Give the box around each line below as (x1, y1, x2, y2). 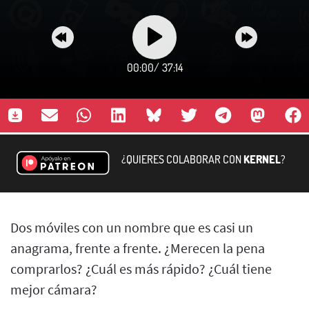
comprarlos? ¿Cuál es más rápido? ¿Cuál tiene (10, 259, 272, 277)
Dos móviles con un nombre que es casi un (10, 218, 253, 236)
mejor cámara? (10, 280, 97, 298)
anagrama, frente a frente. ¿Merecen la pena (10, 239, 265, 257)
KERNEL (243, 152, 281, 166)
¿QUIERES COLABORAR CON (121, 152, 243, 166)
